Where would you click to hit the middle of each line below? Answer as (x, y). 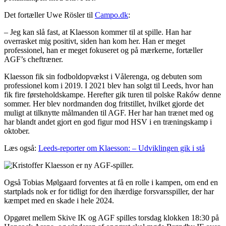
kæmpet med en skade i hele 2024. (59, 201)
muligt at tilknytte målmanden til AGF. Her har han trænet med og (109, 113)
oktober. (17, 131)
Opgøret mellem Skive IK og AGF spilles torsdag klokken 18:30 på (111, 218)
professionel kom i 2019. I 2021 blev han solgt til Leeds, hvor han (109, 86)
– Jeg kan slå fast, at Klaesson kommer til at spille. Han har (98, 32)
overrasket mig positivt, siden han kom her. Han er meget (95, 41)
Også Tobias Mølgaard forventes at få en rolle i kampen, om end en (111, 183)
